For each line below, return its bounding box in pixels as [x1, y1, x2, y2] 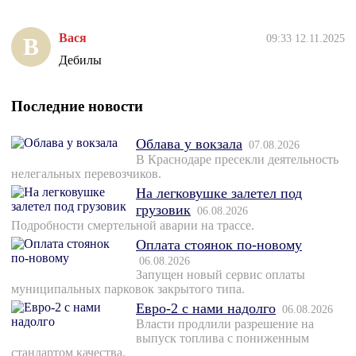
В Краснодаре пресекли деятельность [136, 153, 339, 167]
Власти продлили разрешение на [136, 317, 314, 331]
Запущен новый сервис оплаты [136, 268, 305, 282]
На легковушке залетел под [136, 185, 302, 202]
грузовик [136, 202, 191, 219]
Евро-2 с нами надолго [136, 300, 276, 317]
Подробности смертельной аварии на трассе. [11, 219, 254, 233]
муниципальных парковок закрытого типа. [11, 282, 245, 296]
